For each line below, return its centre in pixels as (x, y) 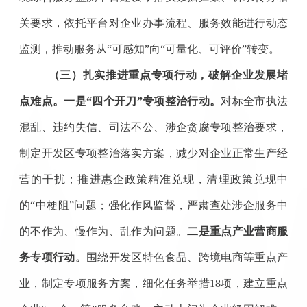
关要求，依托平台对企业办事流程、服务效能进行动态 (153, 23)
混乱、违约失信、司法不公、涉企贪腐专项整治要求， (153, 127)
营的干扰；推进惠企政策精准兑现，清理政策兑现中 (153, 179)
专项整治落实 (109, 153)
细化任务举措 (176, 283)
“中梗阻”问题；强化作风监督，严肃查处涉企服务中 (159, 205)
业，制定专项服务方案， (81, 283)
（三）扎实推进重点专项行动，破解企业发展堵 (168, 75)
